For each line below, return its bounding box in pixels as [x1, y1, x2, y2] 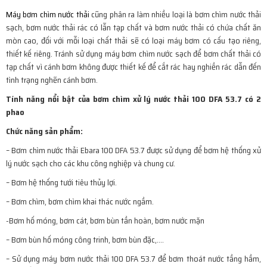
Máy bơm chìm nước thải [6, 7, 89, 21]
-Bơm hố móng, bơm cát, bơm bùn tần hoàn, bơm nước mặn [6, 213, 204, 227]
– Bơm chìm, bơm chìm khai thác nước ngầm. [6, 194, 154, 208]
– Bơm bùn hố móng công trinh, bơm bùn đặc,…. [6, 232, 164, 246]
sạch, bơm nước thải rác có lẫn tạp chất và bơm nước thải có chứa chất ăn [6, 20, 261, 34]
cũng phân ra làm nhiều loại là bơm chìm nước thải [89, 7, 262, 21]
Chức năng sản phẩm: [6, 124, 83, 138]
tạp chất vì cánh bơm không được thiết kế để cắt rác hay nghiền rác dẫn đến [6, 60, 261, 73]
